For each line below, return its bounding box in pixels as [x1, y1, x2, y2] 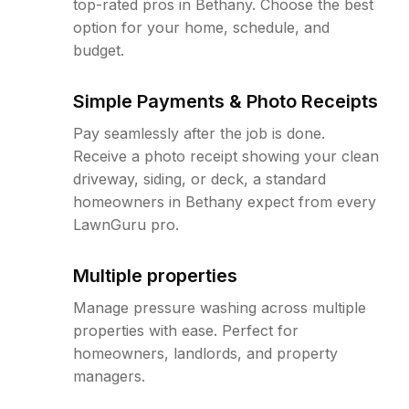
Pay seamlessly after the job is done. [73, 124, 325, 142]
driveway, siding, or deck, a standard [73, 170, 326, 188]
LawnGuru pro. [73, 215, 179, 234]
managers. [73, 367, 145, 385]
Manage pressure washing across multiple [73, 299, 366, 317]
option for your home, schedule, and [73, 18, 330, 37]
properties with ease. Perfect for [73, 321, 299, 340]
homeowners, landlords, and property [73, 344, 338, 362]
